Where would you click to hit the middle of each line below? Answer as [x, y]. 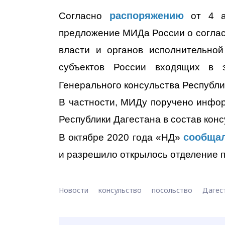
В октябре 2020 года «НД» [121, 138]
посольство [172, 190]
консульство [120, 190]
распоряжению [146, 16]
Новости [74, 190]
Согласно [84, 16]
